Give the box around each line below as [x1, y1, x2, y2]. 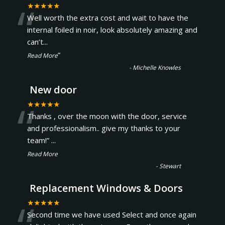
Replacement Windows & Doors [29, 181, 183, 195]
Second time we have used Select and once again [27, 209, 196, 219]
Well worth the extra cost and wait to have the [27, 13, 188, 23]
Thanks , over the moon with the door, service [27, 111, 187, 121]
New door [29, 83, 77, 96]
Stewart [159, 162, 181, 170]
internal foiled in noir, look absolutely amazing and [27, 25, 197, 35]
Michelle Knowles [133, 63, 181, 72]
